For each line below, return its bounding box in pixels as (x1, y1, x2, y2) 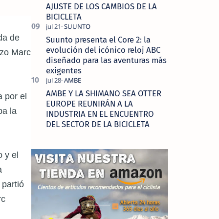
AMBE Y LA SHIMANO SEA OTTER (45, 88, 161, 98)
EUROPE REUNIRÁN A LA (45, 98, 133, 109)
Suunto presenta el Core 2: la (45, 34, 151, 44)
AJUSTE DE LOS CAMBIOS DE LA (45, 1, 157, 11)
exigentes (45, 65, 82, 75)
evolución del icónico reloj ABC (45, 44, 160, 55)
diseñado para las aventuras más (45, 55, 167, 65)
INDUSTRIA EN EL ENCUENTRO (45, 109, 154, 119)
